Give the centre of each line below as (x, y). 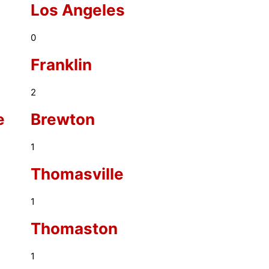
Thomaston (74, 228)
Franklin (61, 65)
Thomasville (77, 174)
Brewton (62, 119)
